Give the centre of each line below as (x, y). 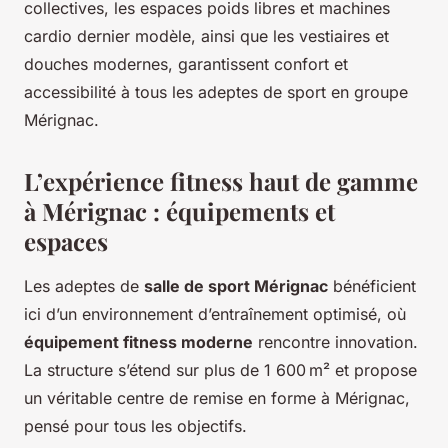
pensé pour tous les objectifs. (135, 425)
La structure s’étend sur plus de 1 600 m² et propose (220, 369)
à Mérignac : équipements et (179, 210)
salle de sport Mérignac (236, 285)
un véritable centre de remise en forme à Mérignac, (217, 397)
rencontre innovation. (335, 341)
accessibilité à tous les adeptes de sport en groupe (216, 91)
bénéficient (372, 285)
